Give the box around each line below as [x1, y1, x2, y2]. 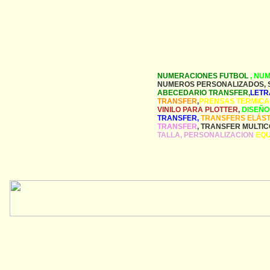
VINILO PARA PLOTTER [157, 105, 238, 114]
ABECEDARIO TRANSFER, [157, 89, 250, 97]
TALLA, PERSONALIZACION [157, 131, 256, 139]
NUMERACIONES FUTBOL [157, 72, 250, 80]
